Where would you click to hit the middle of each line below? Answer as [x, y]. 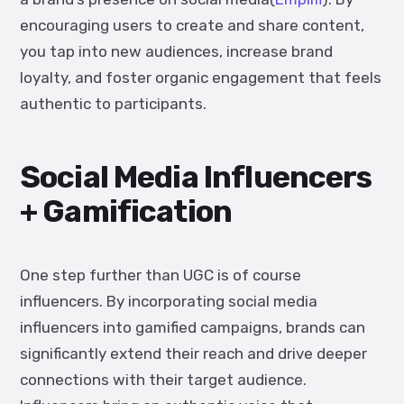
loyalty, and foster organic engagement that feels [201, 78]
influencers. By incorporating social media [169, 301]
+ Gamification [126, 211]
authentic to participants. [113, 104]
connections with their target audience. [163, 380]
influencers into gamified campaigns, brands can [193, 327]
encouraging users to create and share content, [192, 25]
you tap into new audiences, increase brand [176, 51]
